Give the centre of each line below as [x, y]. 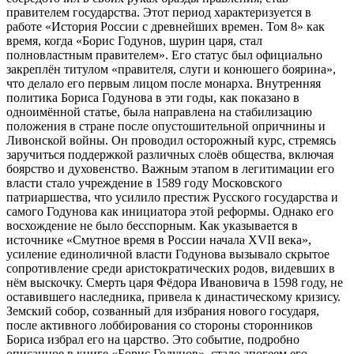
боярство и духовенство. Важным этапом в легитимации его [170, 168]
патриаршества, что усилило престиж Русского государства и [172, 197]
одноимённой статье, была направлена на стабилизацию [159, 111]
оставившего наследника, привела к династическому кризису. [173, 296]
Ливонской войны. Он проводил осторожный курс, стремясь [171, 140]
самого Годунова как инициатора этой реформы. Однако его [170, 211]
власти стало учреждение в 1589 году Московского [144, 183]
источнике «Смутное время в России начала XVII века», [159, 239]
